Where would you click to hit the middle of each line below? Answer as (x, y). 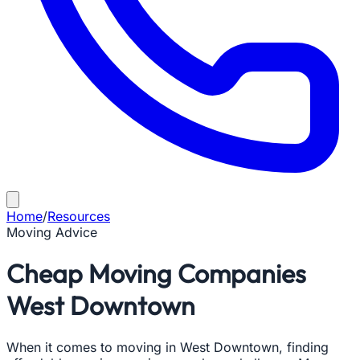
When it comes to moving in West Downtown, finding (168, 347)
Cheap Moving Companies (156, 274)
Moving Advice (52, 232)
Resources (79, 216)
